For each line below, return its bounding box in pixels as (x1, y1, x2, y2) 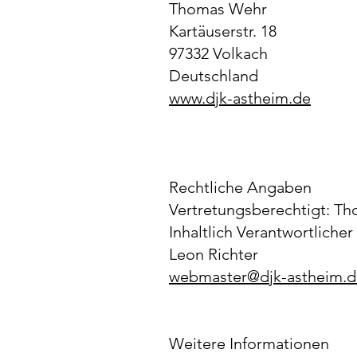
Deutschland (169, 66, 258, 85)
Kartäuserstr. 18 (169, 22, 277, 41)
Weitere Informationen (169, 334, 329, 353)
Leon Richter (169, 245, 258, 264)
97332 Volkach (169, 44, 268, 63)
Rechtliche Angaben (169, 178, 312, 197)
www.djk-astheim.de (169, 88, 311, 108)
